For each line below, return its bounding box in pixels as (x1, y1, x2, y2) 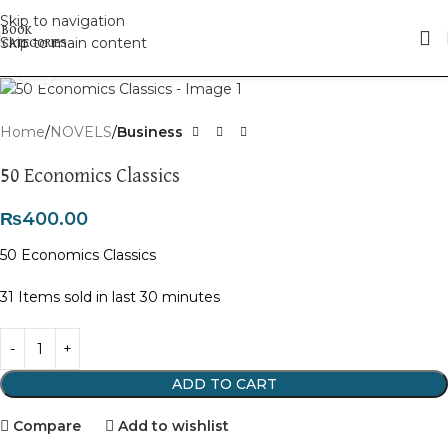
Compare (13, 416, 82, 435)
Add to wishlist (118, 416, 230, 435)
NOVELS (50, 123, 112, 142)
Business (117, 123, 183, 142)
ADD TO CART (171, 375, 277, 394)
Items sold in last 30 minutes (18, 288, 220, 307)
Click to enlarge (59, 54, 167, 70)
